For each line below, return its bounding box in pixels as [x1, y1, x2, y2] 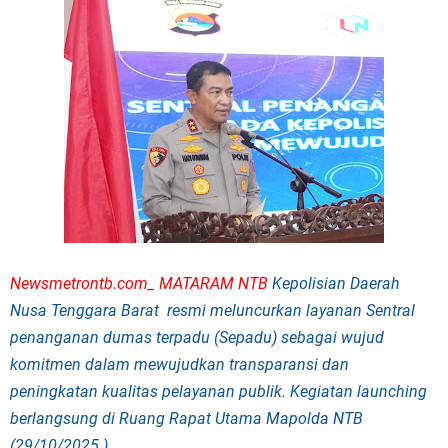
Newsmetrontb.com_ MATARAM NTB [10, 274, 268, 293]
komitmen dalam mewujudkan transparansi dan [10, 355, 349, 374]
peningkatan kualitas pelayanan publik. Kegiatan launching [10, 382, 427, 401]
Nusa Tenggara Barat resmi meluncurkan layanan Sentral [10, 301, 415, 320]
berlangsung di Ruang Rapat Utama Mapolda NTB [10, 409, 363, 428]
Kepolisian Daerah [268, 274, 400, 293]
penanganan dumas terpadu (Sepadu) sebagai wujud [10, 328, 384, 347]
